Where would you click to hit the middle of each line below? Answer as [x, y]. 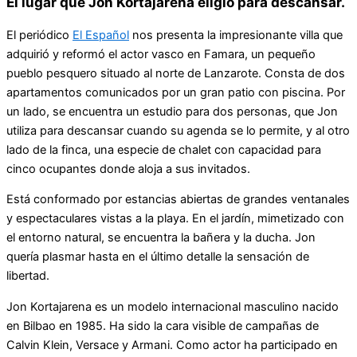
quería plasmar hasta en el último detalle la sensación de [158, 257]
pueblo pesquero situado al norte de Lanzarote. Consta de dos [176, 73]
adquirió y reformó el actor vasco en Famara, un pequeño [161, 54]
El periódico [39, 35]
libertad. [28, 276]
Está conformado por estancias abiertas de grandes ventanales [178, 200]
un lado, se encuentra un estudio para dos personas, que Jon [172, 111]
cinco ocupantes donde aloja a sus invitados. [128, 169]
